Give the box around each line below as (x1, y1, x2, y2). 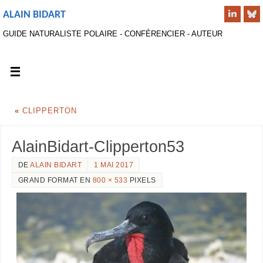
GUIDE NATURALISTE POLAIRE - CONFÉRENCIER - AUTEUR (3, 30, 222, 38)
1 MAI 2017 (94, 161, 134, 170)
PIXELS (127, 176, 156, 185)
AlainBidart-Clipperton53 (11, 138, 184, 156)
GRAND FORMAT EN (18, 176, 93, 185)
